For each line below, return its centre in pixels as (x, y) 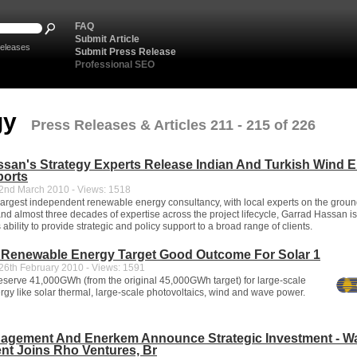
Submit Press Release (126, 52)
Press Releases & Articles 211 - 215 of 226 (173, 125)
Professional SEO (115, 65)
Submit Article (107, 39)
